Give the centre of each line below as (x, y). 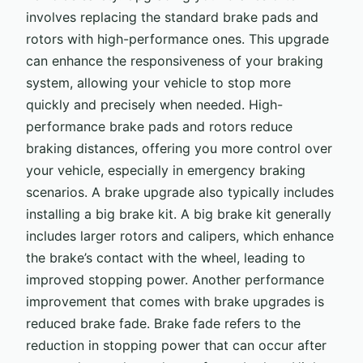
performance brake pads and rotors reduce (159, 126)
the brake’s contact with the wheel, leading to (166, 257)
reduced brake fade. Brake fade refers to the (163, 323)
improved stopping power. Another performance (175, 279)
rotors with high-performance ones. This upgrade (177, 38)
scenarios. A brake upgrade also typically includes (180, 192)
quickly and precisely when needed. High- (154, 104)
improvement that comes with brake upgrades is (175, 301)
